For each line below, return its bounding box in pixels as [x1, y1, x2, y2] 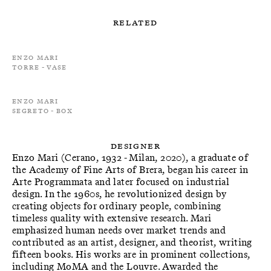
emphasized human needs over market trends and [12, 224, 226, 236]
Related [113, 16, 158, 28]
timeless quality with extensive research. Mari [12, 212, 212, 224]
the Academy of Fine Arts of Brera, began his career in [12, 164, 249, 175]
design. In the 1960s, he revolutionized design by [12, 188, 227, 200]
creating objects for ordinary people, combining [12, 200, 221, 212]
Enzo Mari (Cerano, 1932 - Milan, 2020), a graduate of [12, 152, 249, 163]
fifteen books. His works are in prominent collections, [12, 249, 250, 260]
